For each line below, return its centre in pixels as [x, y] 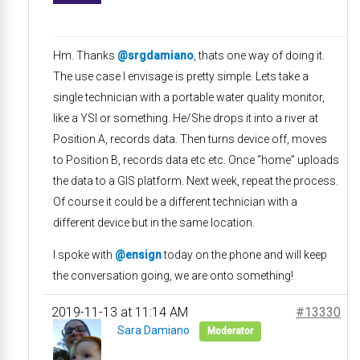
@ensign [138, 255]
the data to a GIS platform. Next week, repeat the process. [196, 181]
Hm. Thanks [85, 55]
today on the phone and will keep [244, 255]
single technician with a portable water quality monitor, [189, 97]
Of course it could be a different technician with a [175, 202]
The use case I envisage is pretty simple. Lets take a [181, 76]
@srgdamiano [155, 55]
